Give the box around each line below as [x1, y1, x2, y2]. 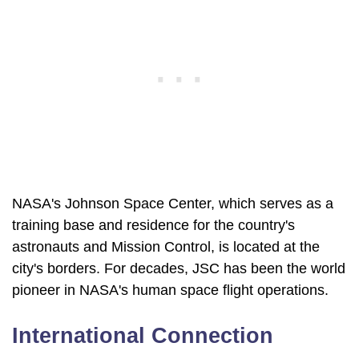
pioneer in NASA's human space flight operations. [12, 282, 329, 299]
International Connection [12, 324, 273, 349]
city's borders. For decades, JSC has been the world [12, 260, 345, 277]
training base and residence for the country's [12, 217, 295, 234]
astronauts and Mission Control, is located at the [12, 239, 320, 256]
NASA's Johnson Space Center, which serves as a [12, 196, 333, 212]
